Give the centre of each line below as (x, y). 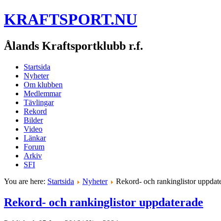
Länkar (35, 138)
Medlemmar (42, 93)
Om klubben (43, 84)
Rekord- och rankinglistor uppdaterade (104, 202)
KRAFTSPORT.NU (71, 19)
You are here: (26, 181)
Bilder (33, 120)
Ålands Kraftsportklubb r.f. (74, 46)
